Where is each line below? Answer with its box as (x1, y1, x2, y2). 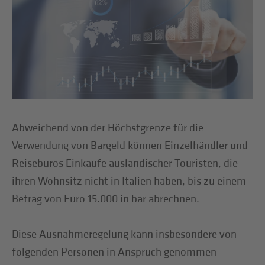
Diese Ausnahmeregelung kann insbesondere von (12, 227, 237, 241)
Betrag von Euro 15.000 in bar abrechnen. (12, 192, 200, 206)
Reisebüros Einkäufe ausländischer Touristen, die (12, 156, 238, 170)
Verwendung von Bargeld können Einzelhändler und (12, 138, 248, 153)
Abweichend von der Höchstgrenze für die (12, 121, 204, 135)
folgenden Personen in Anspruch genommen (12, 245, 217, 259)
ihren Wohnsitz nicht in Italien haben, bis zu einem (12, 174, 247, 188)
